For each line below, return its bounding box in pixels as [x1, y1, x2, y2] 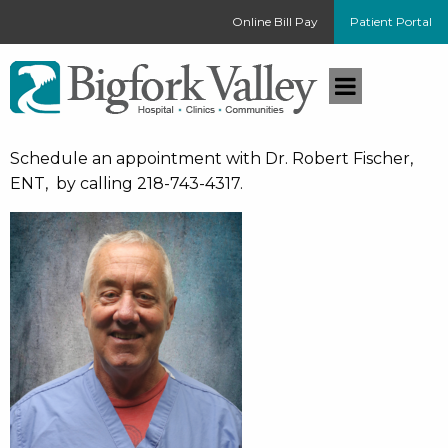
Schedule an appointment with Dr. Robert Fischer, [10, 149, 413, 168]
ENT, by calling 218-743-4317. [10, 174, 243, 193]
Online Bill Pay [232, 14, 318, 29]
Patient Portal [350, 14, 432, 29]
